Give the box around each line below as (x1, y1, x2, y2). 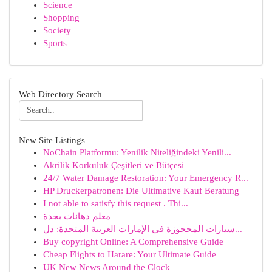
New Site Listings (19, 135, 85, 145)
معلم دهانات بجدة (43, 211, 110, 221)
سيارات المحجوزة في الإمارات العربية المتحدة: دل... (235, 224, 242, 234)
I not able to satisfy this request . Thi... (43, 199, 188, 208)
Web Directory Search (19, 89, 102, 99)
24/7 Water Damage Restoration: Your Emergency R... (43, 173, 248, 183)
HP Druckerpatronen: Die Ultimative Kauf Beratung (43, 186, 239, 195)
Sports (43, 38, 67, 48)
